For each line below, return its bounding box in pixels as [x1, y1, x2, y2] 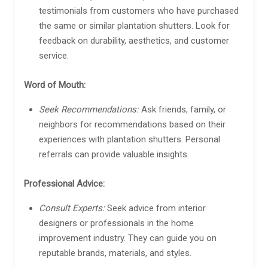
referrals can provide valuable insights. [39, 148, 189, 160]
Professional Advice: [24, 178, 105, 189]
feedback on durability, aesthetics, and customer [39, 35, 229, 46]
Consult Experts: [39, 202, 105, 214]
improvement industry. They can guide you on [39, 232, 217, 243]
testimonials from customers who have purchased [39, 5, 239, 16]
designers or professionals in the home [39, 217, 194, 229]
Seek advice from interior [105, 202, 206, 214]
